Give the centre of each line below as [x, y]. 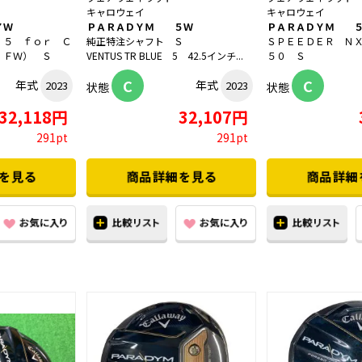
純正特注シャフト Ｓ [135, 41]
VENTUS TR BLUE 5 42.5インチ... [165, 56]
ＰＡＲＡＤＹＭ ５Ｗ [140, 27]
